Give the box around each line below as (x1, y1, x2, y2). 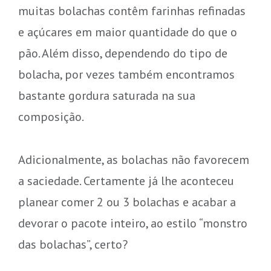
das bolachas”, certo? (18, 235, 128, 252)
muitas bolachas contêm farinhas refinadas (18, 2, 246, 19)
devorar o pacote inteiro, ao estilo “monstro (18, 214, 247, 231)
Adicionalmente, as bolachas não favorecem (18, 151, 249, 168)
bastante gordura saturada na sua (18, 87, 195, 103)
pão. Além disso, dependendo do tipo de (18, 44, 227, 61)
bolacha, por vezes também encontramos (18, 65, 235, 82)
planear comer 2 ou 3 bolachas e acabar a (18, 193, 236, 210)
